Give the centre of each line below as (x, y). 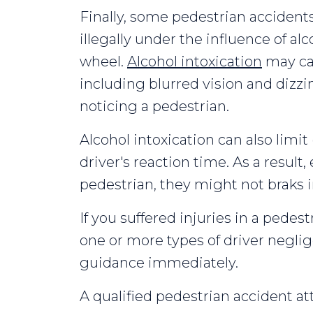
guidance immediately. (159, 262)
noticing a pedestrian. (154, 106)
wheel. (103, 61)
